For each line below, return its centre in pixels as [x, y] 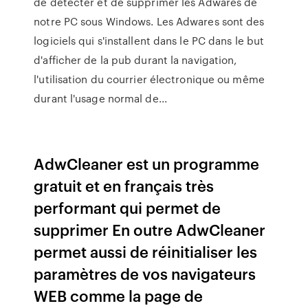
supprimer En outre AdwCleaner [150, 229]
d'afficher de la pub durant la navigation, [135, 60]
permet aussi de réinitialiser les [146, 251]
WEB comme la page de [119, 295]
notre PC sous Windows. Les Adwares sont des [149, 21]
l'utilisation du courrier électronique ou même [149, 79]
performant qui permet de [128, 207]
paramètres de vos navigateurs [145, 273]
